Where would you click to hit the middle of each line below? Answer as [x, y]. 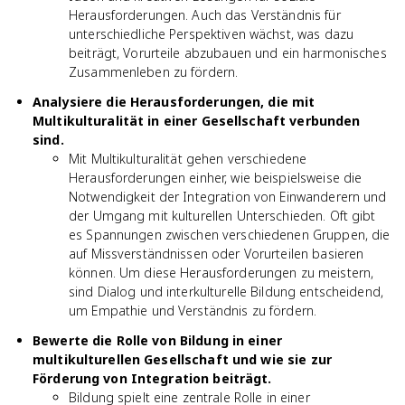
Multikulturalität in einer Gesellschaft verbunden [197, 121]
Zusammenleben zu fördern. [154, 72]
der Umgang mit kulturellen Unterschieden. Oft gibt [222, 216]
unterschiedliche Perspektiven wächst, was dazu [212, 34]
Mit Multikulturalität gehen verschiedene [188, 159]
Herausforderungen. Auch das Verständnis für [205, 15]
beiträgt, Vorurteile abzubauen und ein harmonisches [228, 53]
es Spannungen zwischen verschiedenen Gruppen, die [230, 235]
